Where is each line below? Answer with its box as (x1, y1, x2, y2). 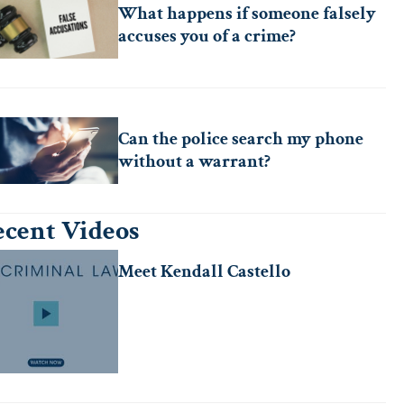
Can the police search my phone (118, 127, 364, 151)
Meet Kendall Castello (118, 260, 291, 283)
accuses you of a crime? (118, 24, 297, 48)
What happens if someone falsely (118, 2, 377, 25)
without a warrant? (118, 150, 271, 173)
